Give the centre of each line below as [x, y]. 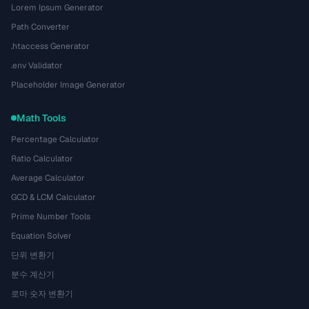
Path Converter [40, 27]
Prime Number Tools [51, 217]
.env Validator [37, 66]
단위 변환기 [33, 255]
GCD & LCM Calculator [53, 197]
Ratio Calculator [42, 159]
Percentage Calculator [55, 139]
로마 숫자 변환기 [42, 294]
